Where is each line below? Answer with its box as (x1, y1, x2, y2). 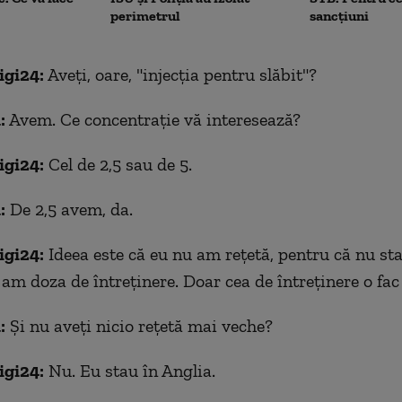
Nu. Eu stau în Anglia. (43, 359, 215, 381)
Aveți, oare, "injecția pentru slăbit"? (43, 63, 317, 85)
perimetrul (110, 6, 180, 24)
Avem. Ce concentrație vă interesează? (4, 108, 301, 130)
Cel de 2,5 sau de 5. (43, 153, 192, 175)
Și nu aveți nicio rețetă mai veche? (4, 314, 273, 336)
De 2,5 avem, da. (4, 197, 133, 220)
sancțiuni (310, 6, 370, 24)
